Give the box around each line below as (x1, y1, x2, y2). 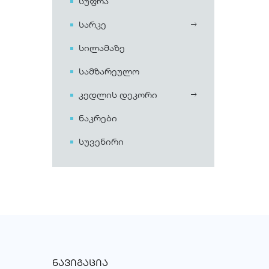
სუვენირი (79, 136, 124, 147)
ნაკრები (79, 112, 117, 124)
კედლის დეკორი (79, 89, 157, 100)
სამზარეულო (79, 65, 139, 77)
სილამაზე (79, 42, 125, 53)
